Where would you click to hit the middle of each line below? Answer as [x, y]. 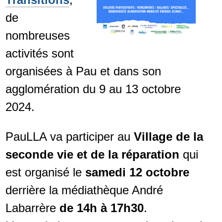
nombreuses [37, 35]
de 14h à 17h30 [101, 208]
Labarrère [32, 208]
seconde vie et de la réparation [92, 155]
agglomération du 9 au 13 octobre [93, 89]
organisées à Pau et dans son [83, 71]
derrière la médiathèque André [84, 190]
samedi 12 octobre [137, 172]
